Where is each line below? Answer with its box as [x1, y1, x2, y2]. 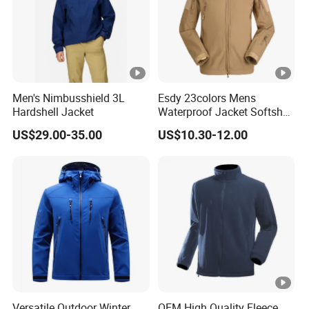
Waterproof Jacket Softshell [157, 103, 294, 119]
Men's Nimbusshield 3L [12, 90, 126, 106]
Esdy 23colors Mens [157, 90, 256, 106]
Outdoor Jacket [157, 117, 232, 133]
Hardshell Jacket [12, 103, 94, 119]
